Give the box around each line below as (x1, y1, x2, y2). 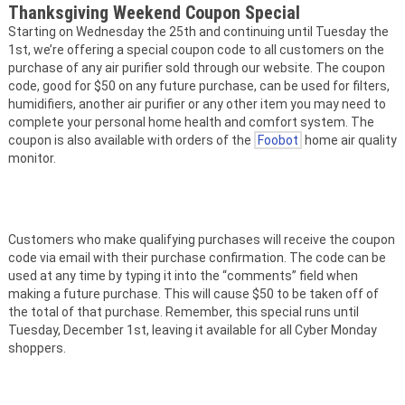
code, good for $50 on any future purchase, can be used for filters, (8, 79, 390, 94)
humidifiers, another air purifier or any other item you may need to (8, 97, 386, 112)
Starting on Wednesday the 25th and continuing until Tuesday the (8, 24, 389, 40)
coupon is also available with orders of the (8, 133, 254, 148)
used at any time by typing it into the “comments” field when (8, 268, 358, 284)
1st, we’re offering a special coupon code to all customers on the (8, 42, 384, 58)
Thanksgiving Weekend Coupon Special (8, 2, 300, 24)
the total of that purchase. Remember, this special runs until (8, 305, 359, 320)
